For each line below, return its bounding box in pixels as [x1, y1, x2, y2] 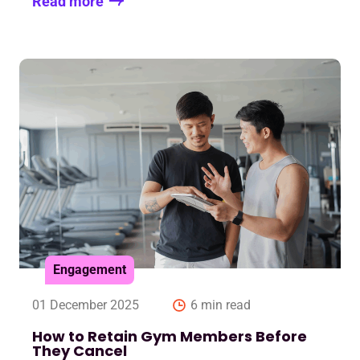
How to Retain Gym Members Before [32, 326, 307, 347]
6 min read [190, 297, 251, 313]
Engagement [53, 262, 126, 278]
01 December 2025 [32, 297, 139, 313]
